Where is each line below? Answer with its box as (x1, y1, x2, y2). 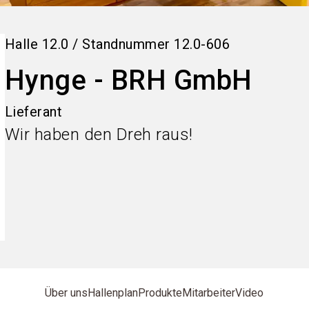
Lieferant (4, 103, 63, 120)
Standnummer (82, 36, 170, 52)
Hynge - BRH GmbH (4, 64, 252, 97)
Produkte (138, 286, 183, 299)
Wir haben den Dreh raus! (4, 125, 193, 144)
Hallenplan (88, 286, 139, 299)
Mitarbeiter (182, 286, 236, 299)
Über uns (45, 286, 88, 299)
